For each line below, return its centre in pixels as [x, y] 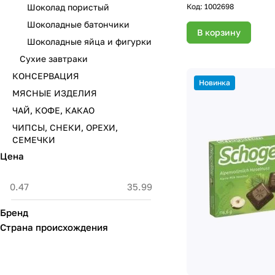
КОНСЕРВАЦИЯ [46, 76]
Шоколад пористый [68, 7]
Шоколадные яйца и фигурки [89, 41]
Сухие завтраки [54, 59]
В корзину [219, 32]
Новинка [215, 82]
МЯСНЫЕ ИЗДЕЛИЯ [55, 93]
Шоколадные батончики [78, 24]
